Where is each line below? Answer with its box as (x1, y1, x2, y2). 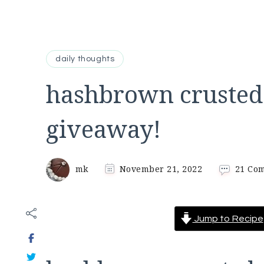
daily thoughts (55, 55, 115, 63)
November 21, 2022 (119, 163, 202, 174)
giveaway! (46, 113, 161, 145)
